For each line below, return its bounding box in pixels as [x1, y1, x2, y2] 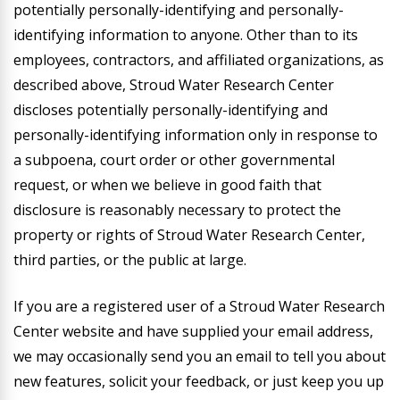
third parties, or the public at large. [13, 250, 246, 270]
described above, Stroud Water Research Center [13, 75, 334, 95]
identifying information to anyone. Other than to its [13, 25, 358, 45]
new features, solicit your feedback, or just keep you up [13, 371, 384, 391]
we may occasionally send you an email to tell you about [13, 346, 386, 366]
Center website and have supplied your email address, [13, 321, 373, 341]
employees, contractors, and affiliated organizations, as [13, 50, 384, 70]
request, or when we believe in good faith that [13, 175, 321, 195]
